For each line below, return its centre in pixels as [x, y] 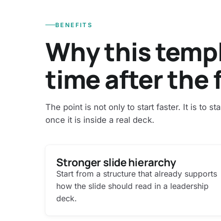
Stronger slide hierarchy [116, 162]
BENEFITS [74, 25]
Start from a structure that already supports [137, 173]
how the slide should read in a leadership [133, 186]
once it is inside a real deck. [100, 120]
